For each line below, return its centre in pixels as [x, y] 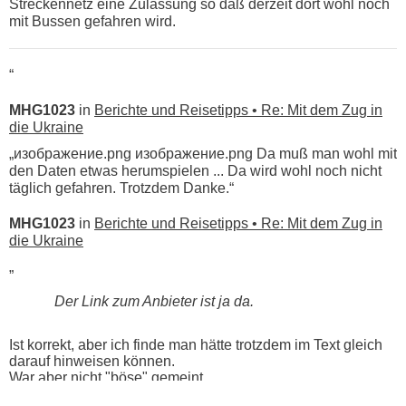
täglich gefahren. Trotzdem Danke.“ [121, 188]
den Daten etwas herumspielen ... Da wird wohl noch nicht [195, 171]
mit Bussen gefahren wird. [92, 21]
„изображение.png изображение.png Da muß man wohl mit [203, 154]
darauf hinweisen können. [92, 361]
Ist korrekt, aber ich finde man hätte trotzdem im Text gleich [196, 345]
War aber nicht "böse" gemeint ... [113, 377]
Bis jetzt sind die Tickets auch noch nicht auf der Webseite [195, 394]
